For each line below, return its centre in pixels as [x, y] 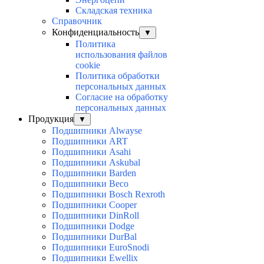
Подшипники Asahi [91, 151]
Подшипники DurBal [94, 236]
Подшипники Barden [94, 173]
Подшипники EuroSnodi [100, 247]
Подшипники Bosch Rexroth [108, 194]
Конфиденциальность [95, 32]
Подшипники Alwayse [97, 130]
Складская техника [114, 10]
